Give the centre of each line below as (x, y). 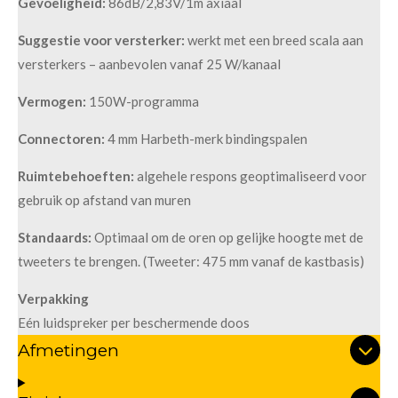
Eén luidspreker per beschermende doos (134, 323)
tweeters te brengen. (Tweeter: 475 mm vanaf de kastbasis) (191, 262)
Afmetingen (68, 350)
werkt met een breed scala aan (275, 40)
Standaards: (55, 238)
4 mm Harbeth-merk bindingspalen (207, 139)
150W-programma (144, 102)
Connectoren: (61, 139)
